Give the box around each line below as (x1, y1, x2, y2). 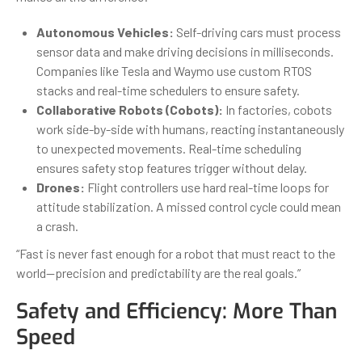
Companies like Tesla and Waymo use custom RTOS (36, 62, 312, 78)
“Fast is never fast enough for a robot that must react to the (16, 245, 335, 261)
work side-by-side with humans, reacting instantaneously (36, 120, 344, 137)
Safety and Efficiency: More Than (16, 297, 337, 326)
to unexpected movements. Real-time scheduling (36, 140, 301, 156)
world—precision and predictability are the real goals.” (16, 264, 301, 280)
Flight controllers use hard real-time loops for (85, 179, 329, 195)
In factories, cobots (223, 101, 332, 117)
